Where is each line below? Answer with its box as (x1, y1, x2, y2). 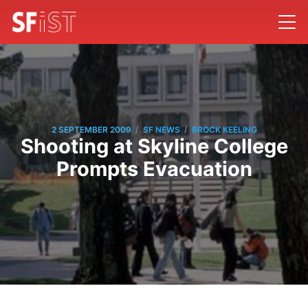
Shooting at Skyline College (20, 134, 288, 159)
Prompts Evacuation (56, 157, 252, 181)
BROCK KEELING (191, 124, 257, 135)
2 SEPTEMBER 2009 (51, 124, 131, 135)
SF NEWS (142, 124, 180, 135)
